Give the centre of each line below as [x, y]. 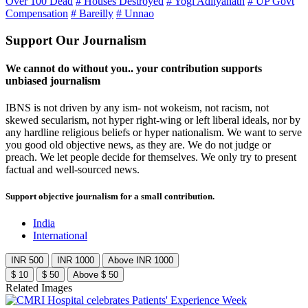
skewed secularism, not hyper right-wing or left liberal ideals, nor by [153, 120]
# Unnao [135, 13]
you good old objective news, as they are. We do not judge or [138, 145]
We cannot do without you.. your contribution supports [134, 68]
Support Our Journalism [76, 40]
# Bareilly [92, 13]
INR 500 [27, 261]
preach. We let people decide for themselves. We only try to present [151, 157]
